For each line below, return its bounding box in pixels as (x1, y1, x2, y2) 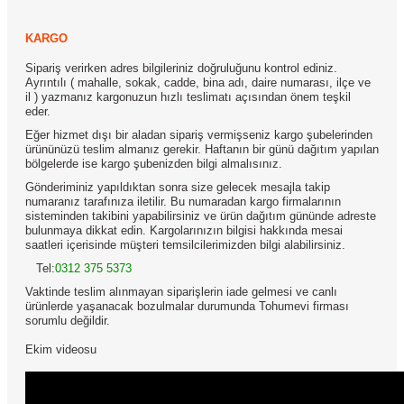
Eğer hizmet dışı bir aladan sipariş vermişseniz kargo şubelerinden (25, 128, 372, 142)
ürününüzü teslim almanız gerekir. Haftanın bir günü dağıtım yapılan (25, 142, 379, 157)
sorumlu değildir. (25, 314, 110, 328)
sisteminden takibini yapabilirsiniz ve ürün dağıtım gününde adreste (25, 209, 376, 224)
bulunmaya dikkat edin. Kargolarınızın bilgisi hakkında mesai (25, 224, 343, 238)
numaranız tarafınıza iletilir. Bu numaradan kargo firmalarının (25, 195, 341, 209)
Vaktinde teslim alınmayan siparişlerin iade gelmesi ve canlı (25, 285, 337, 299)
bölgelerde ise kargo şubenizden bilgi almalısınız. (25, 157, 282, 171)
